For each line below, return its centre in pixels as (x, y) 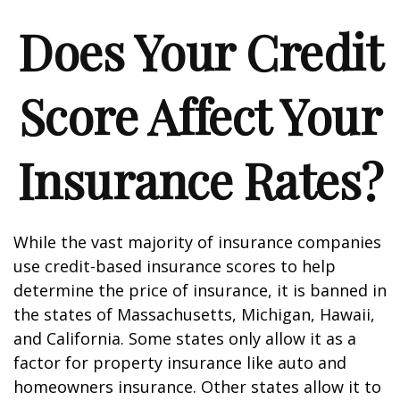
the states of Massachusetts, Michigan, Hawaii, (194, 314)
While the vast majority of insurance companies (197, 242)
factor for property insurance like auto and (180, 362)
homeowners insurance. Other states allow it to (197, 387)
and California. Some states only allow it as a (185, 338)
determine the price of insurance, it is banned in (200, 290)
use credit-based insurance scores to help (175, 266)
